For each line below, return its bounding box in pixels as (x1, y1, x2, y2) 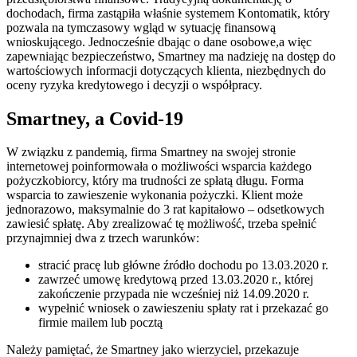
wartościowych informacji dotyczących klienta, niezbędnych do (6, 63, 326, 77)
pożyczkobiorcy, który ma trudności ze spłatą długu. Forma (6, 174, 304, 188)
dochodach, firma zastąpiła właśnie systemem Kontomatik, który (6, 6, 330, 20)
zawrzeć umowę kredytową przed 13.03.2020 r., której (38, 273, 313, 287)
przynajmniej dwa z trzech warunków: (6, 231, 199, 245)
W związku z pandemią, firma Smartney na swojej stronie (6, 145, 296, 159)
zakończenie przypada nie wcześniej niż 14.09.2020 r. (38, 287, 309, 301)
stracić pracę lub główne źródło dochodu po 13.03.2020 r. (38, 258, 328, 273)
